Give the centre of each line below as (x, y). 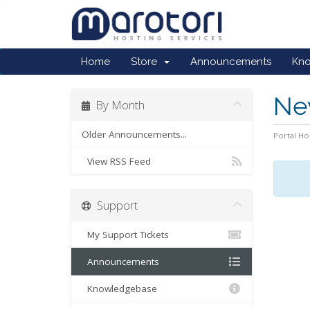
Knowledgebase (119, 289)
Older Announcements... (134, 134)
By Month (117, 105)
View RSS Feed (116, 161)
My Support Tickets (125, 235)
